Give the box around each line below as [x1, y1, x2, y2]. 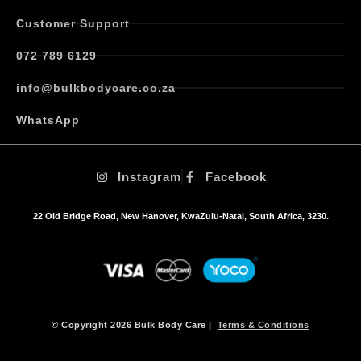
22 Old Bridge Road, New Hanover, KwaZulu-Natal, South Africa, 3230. [32, 210, 329, 221]
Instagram [117, 169, 181, 184]
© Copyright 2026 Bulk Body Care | [52, 320, 218, 330]
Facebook [205, 169, 268, 184]
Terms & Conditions [217, 320, 309, 330]
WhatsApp [16, 113, 80, 127]
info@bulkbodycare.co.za [16, 81, 176, 94]
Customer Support [16, 16, 130, 30]
